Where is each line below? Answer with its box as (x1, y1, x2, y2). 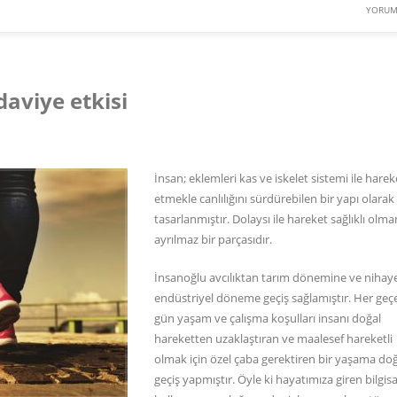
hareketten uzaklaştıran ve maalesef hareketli (154, 330, 393, 346)
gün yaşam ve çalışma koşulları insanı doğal (154, 309, 381, 326)
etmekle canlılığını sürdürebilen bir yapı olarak (154, 190, 394, 206)
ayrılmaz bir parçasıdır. (154, 230, 272, 247)
